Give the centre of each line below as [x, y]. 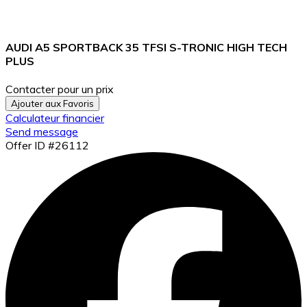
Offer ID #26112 [47, 145]
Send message [42, 131]
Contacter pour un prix [60, 89]
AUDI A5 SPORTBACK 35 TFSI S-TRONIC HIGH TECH [146, 47]
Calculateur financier [55, 118]
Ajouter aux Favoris [52, 103]
